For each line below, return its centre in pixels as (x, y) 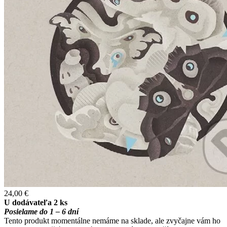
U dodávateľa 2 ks (36, 203)
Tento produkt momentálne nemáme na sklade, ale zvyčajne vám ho (112, 221)
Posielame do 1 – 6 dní (41, 212)
